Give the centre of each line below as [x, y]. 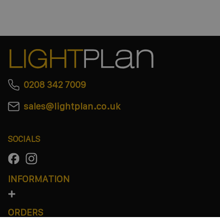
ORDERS [26, 212]
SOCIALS [24, 139]
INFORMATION [39, 179]
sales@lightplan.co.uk [72, 106]
